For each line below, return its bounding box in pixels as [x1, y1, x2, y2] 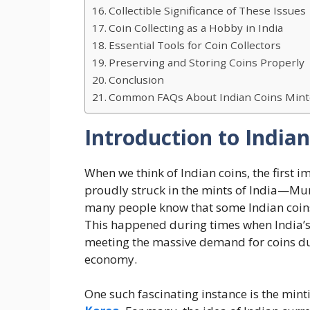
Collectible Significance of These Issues [109, 3, 307, 17]
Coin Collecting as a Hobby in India [109, 20, 284, 35]
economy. [84, 250, 137, 267]
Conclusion [109, 72, 165, 86]
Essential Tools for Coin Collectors [109, 37, 282, 52]
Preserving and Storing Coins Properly [109, 55, 305, 69]
